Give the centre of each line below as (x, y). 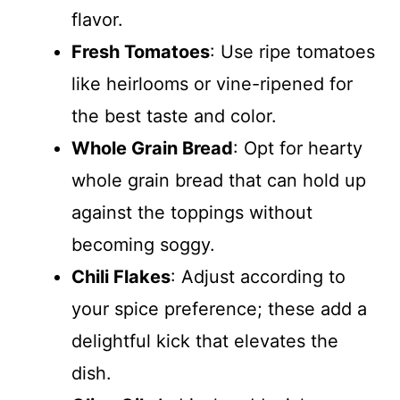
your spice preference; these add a (219, 308)
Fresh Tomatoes (141, 51)
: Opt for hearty (298, 148)
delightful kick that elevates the (205, 341)
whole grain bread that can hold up (219, 180)
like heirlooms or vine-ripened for (212, 83)
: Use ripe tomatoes (292, 51)
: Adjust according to (258, 276)
